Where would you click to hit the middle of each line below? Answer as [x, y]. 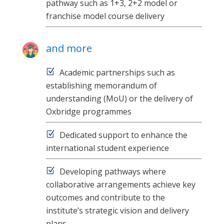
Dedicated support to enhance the [123, 135]
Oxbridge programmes [88, 111]
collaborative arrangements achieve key [120, 184]
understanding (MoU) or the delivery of [119, 98]
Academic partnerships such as [117, 72]
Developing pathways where [112, 171]
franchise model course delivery [105, 16]
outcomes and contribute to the [105, 197]
